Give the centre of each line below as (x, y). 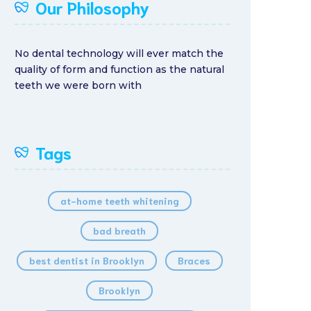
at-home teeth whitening (119, 201)
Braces (194, 260)
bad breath (119, 230)
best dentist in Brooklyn (86, 260)
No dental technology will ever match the (119, 53)
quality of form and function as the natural (119, 69)
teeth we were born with (78, 85)
